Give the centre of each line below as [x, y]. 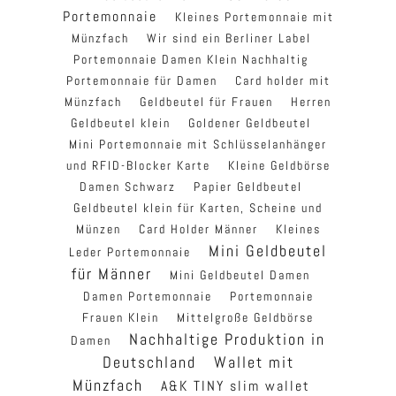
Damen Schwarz [128, 187]
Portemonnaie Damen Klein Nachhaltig [191, 60]
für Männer [112, 274]
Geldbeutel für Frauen [206, 102]
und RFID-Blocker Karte [138, 166]
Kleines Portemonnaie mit [254, 17]
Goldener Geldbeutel [250, 123]
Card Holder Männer [198, 229]
